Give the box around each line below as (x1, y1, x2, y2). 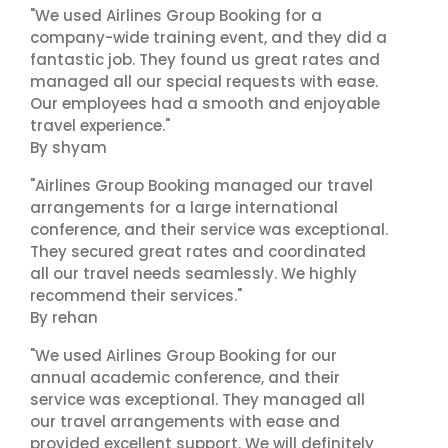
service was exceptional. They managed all (30, 389, 365, 410)
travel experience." (30, 115, 170, 136)
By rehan (30, 307, 98, 328)
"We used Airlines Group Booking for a (30, 5, 322, 26)
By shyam (30, 137, 107, 158)
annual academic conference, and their (30, 367, 340, 388)
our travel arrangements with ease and (30, 411, 340, 432)
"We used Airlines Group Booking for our (30, 345, 337, 366)
